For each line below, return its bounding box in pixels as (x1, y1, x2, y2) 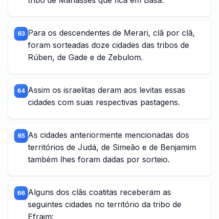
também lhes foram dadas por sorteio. (28, 154, 170, 164)
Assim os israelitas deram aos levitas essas (28, 85, 185, 95)
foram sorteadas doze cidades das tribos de (28, 40, 189, 50)
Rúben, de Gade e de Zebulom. (28, 52, 143, 62)
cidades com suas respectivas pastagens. (28, 97, 180, 107)
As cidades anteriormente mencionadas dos (28, 130, 189, 140)
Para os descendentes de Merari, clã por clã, (28, 28, 195, 38)
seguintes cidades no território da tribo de (28, 199, 181, 209)
